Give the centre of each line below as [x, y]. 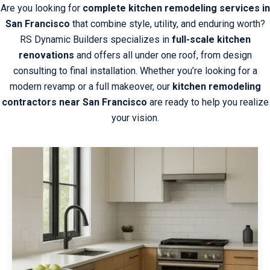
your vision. [135, 118]
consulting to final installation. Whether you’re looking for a [135, 71]
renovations [46, 55]
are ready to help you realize [208, 102]
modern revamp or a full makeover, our [91, 86]
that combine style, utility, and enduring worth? [167, 24]
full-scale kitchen [211, 39]
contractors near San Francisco [74, 102]
